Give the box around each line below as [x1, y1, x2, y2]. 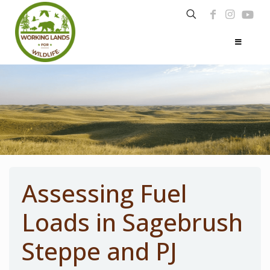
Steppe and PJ [21, 234, 177, 268]
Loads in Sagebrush [21, 206, 243, 239]
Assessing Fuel [21, 177, 187, 210]
